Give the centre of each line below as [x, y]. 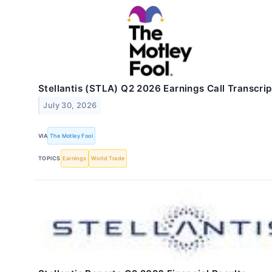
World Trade [108, 158]
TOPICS [49, 158]
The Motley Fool [72, 135]
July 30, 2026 [70, 106]
